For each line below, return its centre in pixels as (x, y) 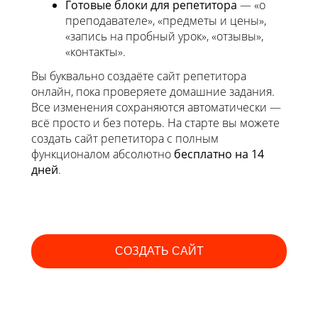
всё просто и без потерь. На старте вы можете (155, 123)
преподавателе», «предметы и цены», (166, 21)
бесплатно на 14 (218, 154)
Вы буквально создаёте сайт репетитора (139, 76)
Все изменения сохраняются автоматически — (156, 108)
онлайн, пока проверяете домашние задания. (153, 92)
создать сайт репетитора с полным (125, 139)
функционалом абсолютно (101, 154)
